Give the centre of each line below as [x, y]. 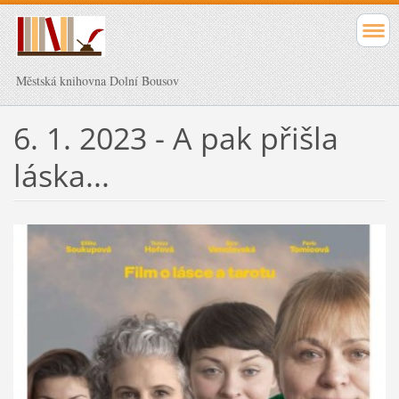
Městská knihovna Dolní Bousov [98, 81]
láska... [61, 175]
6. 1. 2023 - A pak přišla [175, 138]
